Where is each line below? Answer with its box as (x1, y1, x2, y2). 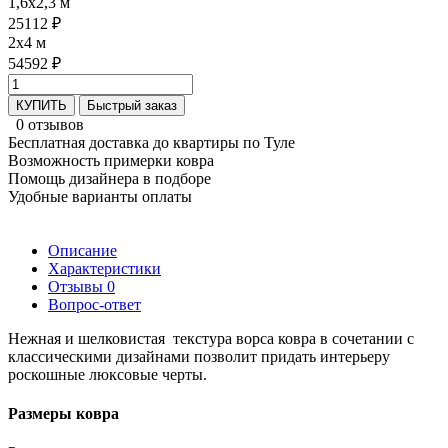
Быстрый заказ (87, 97, 177, 113)
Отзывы (48, 277, 107, 295)
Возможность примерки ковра (8, 151, 214, 169)
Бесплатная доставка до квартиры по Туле (8, 133, 295, 151)
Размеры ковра (8, 405, 119, 423)
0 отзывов (16, 115, 84, 133)
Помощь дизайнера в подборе (8, 169, 211, 187)
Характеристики (48, 259, 161, 277)
